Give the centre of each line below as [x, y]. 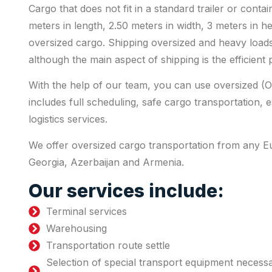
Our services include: [126, 191]
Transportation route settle [108, 246]
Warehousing [76, 229]
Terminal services [86, 212]
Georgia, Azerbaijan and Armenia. [106, 162]
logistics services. [68, 119]
